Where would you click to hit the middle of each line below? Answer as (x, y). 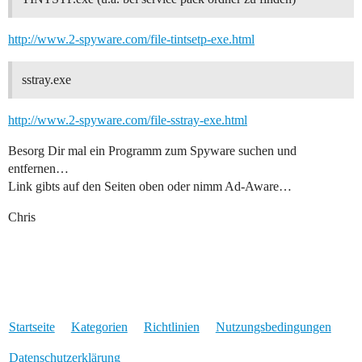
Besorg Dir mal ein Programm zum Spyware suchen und (152, 151)
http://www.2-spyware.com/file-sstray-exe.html (128, 120)
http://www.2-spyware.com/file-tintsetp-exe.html (131, 40)
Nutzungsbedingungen (273, 327)
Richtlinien (171, 327)
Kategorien (99, 327)
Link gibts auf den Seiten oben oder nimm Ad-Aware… (150, 187)
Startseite (32, 327)
